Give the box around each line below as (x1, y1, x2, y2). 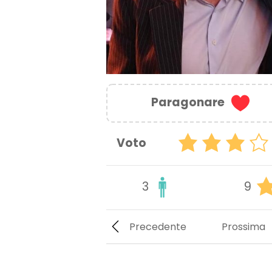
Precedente (129, 219, 187, 234)
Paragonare (151, 93, 225, 110)
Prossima (221, 219, 265, 234)
